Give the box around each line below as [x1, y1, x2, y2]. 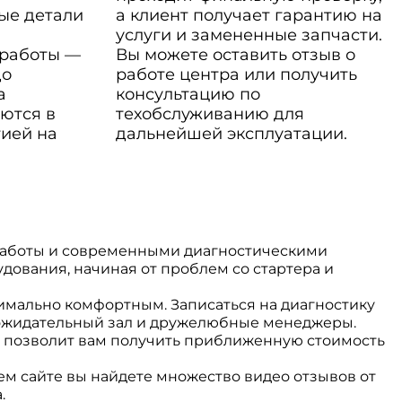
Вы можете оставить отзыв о [115, 45, 355, 65]
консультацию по [115, 84, 260, 104]
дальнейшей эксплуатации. [115, 124, 347, 144]
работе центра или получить [115, 65, 357, 84]
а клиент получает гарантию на [115, 5, 382, 25]
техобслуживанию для [115, 104, 304, 124]
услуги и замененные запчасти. [115, 25, 382, 45]
